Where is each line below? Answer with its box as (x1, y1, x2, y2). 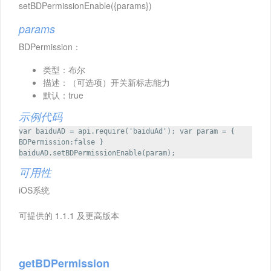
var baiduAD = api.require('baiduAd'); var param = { (19, 126, 235, 135)
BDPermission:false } (19, 137, 103, 146)
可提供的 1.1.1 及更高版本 (19, 209, 119, 221)
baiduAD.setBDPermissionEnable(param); (19, 148, 175, 157)
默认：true (43, 88, 83, 101)
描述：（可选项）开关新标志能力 (43, 76, 170, 88)
